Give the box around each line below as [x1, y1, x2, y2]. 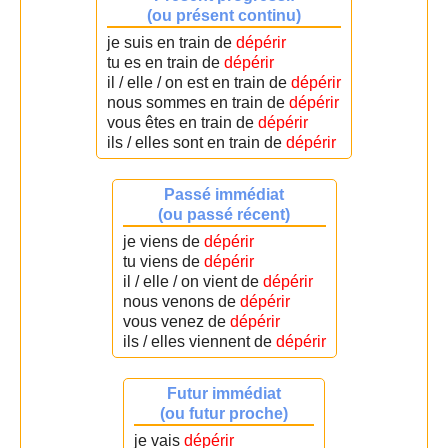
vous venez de [122, 313, 230, 330]
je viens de [122, 233, 204, 250]
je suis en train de [107, 34, 236, 51]
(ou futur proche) [160, 405, 288, 422]
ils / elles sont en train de [107, 134, 286, 151]
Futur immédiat [167, 385, 281, 402]
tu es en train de [107, 54, 224, 71]
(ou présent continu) [147, 7, 301, 24]
